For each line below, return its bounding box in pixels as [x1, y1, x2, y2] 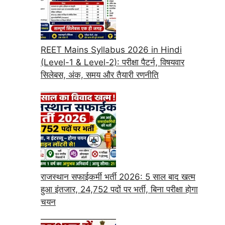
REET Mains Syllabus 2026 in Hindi [41, 44, 182, 55]
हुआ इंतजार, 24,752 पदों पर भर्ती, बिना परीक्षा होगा [41, 184, 198, 195]
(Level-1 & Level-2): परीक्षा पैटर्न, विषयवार [41, 57, 184, 67]
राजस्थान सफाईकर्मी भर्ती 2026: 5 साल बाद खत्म [41, 172, 195, 182]
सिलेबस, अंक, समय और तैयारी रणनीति [41, 69, 159, 80]
